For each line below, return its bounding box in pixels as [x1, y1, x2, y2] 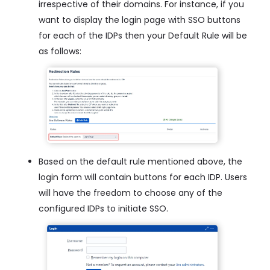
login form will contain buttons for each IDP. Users [39, 171, 247, 184]
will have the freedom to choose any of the [39, 187, 222, 199]
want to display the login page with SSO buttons [39, 14, 240, 27]
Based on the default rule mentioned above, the [39, 155, 242, 168]
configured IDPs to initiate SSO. [39, 202, 168, 215]
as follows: [39, 45, 81, 58]
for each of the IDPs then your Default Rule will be [39, 30, 247, 42]
